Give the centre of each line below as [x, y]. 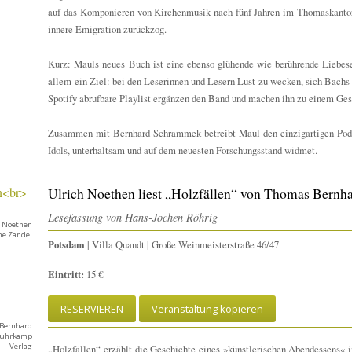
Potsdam [67, 244]
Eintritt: [66, 274]
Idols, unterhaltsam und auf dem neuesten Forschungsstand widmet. [183, 150]
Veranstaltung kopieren [208, 308]
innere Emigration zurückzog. [108, 29]
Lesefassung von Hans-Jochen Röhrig [133, 217]
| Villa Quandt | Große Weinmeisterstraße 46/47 [182, 244]
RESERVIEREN [92, 308]
